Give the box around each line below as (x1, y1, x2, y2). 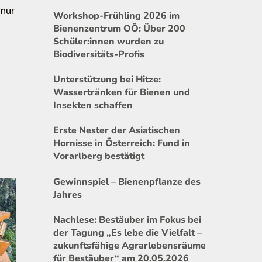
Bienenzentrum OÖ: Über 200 (53, 22, 185, 35)
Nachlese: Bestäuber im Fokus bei (53, 213, 201, 226)
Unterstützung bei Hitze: (53, 73, 161, 86)
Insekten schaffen (53, 98, 133, 112)
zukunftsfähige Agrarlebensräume (53, 239, 206, 252)
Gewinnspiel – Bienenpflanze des (53, 175, 201, 188)
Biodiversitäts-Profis (53, 47, 144, 61)
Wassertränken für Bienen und (53, 85, 190, 99)
